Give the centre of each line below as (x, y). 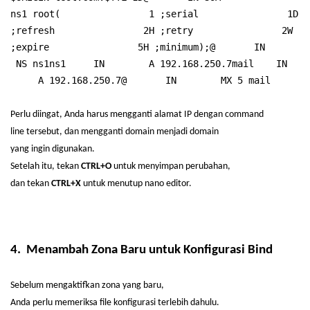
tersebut (43, 132)
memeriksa (76, 303)
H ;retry (171, 30)
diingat (46, 115)
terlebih (173, 303)
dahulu (203, 303)
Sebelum (27, 285)
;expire (30, 47)
